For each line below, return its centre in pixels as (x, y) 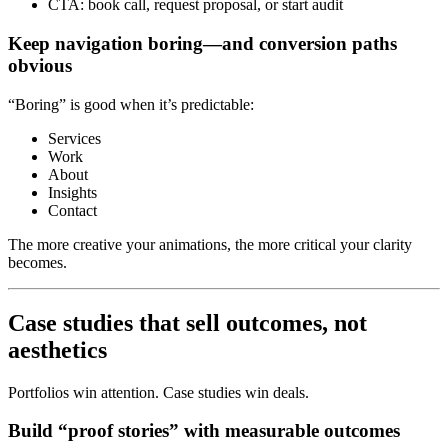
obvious (40, 65)
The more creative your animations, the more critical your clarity (210, 244)
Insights (72, 192)
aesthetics (57, 349)
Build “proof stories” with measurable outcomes (204, 431)
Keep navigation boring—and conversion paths (202, 43)
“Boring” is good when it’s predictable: (131, 104)
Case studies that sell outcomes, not (187, 322)
